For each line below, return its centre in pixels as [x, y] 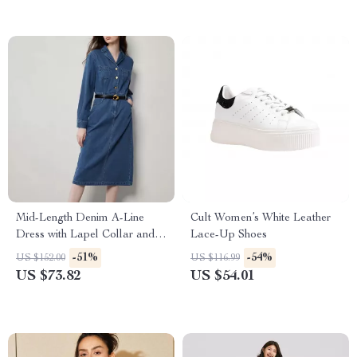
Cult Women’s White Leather [261, 218]
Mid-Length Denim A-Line [80, 218]
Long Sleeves [49, 252]
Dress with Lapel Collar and [85, 235]
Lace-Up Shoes [229, 235]
